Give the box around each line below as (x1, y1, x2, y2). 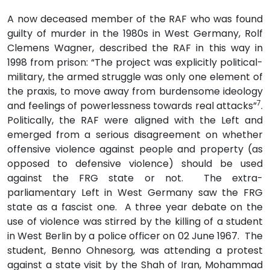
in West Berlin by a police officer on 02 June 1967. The (7, 228, 263, 243)
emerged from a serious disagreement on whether (7, 127, 263, 142)
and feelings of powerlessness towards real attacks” (7, 98, 257, 113)
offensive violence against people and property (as (7, 142, 263, 156)
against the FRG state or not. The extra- (7, 171, 263, 185)
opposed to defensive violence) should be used (7, 156, 263, 171)
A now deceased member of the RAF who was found (7, 11, 263, 26)
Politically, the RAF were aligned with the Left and (7, 113, 263, 127)
